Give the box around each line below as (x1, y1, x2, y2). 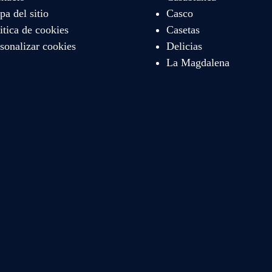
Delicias (166, 39, 203, 52)
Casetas (166, 23, 200, 36)
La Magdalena (166, 56, 230, 69)
